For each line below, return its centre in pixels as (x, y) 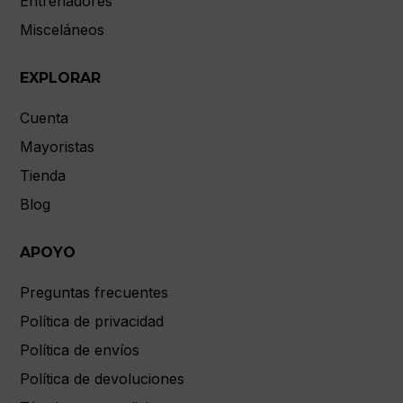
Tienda (43, 175)
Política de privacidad (92, 321)
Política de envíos (80, 349)
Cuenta (45, 117)
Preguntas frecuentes (94, 292)
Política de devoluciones (103, 378)
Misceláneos (63, 29)
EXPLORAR (61, 77)
